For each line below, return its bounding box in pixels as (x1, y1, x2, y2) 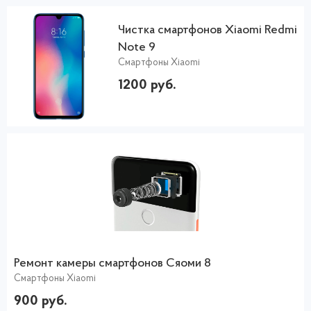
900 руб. (14, 294, 67, 308)
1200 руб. (118, 78, 176, 92)
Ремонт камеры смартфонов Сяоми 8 (14, 256, 211, 270)
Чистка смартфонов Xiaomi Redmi (118, 23, 297, 37)
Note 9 (118, 40, 155, 54)
